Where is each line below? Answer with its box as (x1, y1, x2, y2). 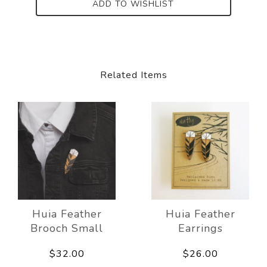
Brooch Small (30, 221, 103, 235)
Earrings (178, 221, 223, 235)
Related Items (100, 68, 167, 82)
